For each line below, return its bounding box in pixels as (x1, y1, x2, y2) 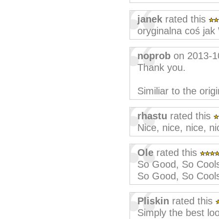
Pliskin (137, 196, 169, 206)
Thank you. (137, 62, 186, 73)
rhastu (137, 110, 167, 121)
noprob (137, 50, 171, 61)
